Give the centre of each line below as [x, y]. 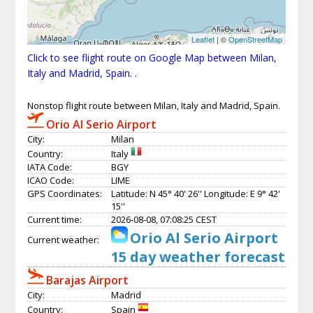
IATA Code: [49, 167]
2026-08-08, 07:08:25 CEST [163, 219]
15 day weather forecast [198, 256]
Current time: [54, 219]
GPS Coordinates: [64, 193]
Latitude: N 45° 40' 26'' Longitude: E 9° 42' [195, 193]
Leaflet [203, 39]
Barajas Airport [87, 280]
